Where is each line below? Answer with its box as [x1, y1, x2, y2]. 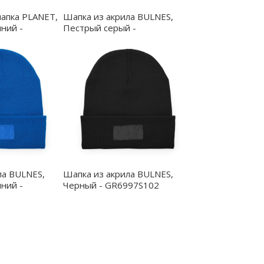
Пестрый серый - [63, 21, 137, 34]
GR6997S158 [63, 32, 118, 45]
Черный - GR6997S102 [63, 179, 160, 191]
